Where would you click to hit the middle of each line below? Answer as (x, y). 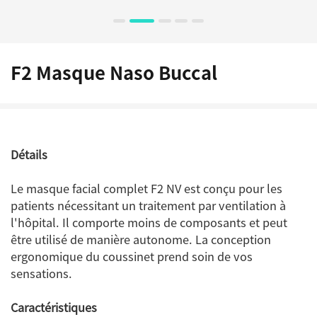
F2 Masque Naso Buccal (114, 73)
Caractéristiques (54, 307)
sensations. (41, 273)
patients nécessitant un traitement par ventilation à (148, 206)
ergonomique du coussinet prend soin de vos (132, 257)
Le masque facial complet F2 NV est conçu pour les (146, 189)
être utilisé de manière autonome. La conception (141, 240)
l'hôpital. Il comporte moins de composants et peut (149, 223)
